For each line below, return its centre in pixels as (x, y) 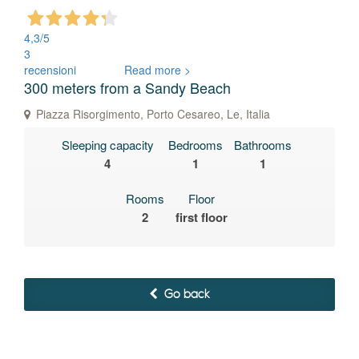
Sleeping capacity (107, 145)
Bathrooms (262, 145)
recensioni (50, 70)
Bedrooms (195, 145)
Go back (186, 294)
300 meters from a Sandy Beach (127, 87)
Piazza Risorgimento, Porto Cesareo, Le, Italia (151, 114)
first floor (201, 217)
